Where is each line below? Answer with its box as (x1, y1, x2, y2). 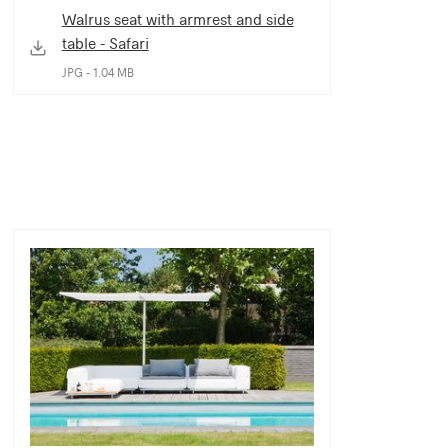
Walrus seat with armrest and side (61, 9, 294, 29)
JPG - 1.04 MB (61, 65, 134, 80)
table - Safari (61, 33, 149, 53)
